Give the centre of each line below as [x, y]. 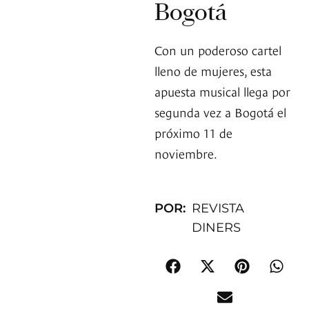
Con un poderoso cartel [218, 50]
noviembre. [186, 153]
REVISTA [218, 209]
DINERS [217, 228]
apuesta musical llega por [222, 91]
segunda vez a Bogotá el [220, 112]
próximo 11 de [193, 132]
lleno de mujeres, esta [213, 70]
